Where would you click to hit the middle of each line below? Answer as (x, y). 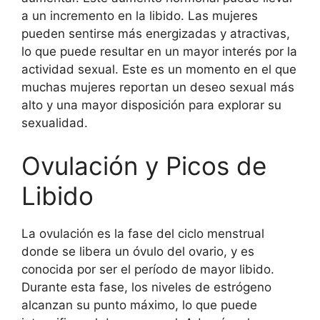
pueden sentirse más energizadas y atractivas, (156, 34)
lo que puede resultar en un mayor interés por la (159, 51)
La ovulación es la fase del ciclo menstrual (143, 233)
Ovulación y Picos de (144, 165)
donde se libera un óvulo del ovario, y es (138, 251)
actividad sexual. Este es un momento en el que (159, 69)
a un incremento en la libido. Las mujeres (140, 16)
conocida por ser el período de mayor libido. (148, 269)
